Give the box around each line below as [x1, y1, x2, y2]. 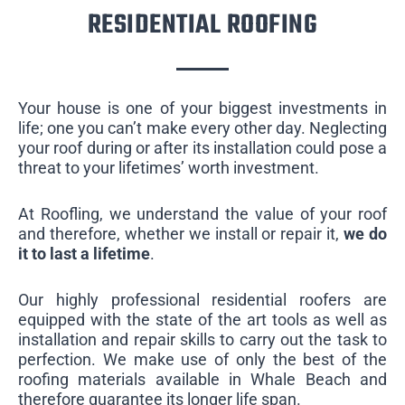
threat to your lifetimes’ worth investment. [18, 157, 319, 177]
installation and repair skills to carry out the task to [18, 329, 387, 349]
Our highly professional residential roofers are [18, 289, 387, 309]
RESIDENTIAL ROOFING [87, 4, 318, 46]
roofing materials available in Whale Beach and [18, 369, 387, 389]
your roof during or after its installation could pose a [18, 137, 387, 157]
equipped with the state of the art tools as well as [18, 309, 387, 329]
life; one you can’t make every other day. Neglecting [18, 118, 387, 137]
